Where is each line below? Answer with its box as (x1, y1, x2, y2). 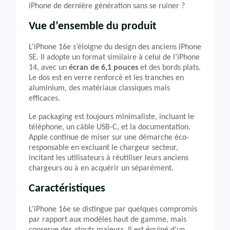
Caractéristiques (29, 183, 105, 195)
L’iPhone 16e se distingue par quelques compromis (29, 205, 197, 214)
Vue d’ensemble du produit (29, 21, 157, 32)
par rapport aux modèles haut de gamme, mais (29, 216, 186, 224)
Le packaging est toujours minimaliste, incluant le (29, 113, 194, 121)
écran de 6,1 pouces (69, 64, 138, 72)
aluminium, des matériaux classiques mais (29, 84, 170, 92)
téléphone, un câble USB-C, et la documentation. (29, 123, 190, 131)
